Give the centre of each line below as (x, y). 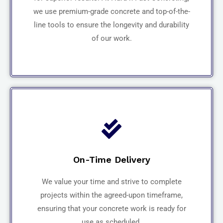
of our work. (111, 38)
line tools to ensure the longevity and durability (111, 25)
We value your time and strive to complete (111, 181)
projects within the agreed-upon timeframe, (111, 195)
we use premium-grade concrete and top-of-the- (111, 11)
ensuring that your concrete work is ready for (111, 208)
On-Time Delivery (111, 159)
